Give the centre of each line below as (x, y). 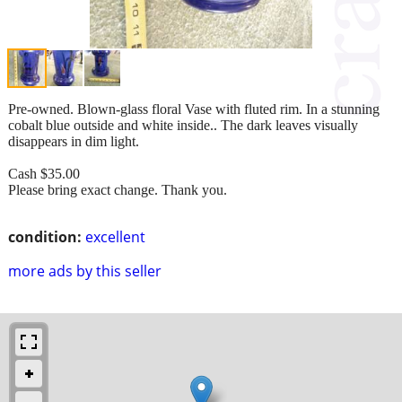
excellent (115, 236)
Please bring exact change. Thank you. (118, 189)
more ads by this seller (85, 271)
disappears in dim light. (74, 141)
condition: (45, 236)
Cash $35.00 (44, 173)
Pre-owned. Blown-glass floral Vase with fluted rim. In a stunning (194, 109)
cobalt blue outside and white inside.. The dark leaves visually (183, 125)
